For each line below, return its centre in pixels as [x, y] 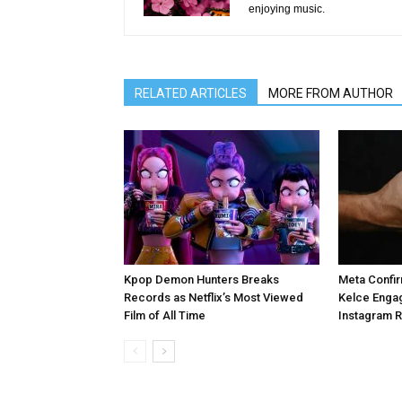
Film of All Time [165, 315]
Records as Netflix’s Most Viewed [214, 297]
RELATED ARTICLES [191, 93]
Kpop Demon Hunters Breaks [201, 280]
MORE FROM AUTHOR [331, 93]
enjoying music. [287, 9]
